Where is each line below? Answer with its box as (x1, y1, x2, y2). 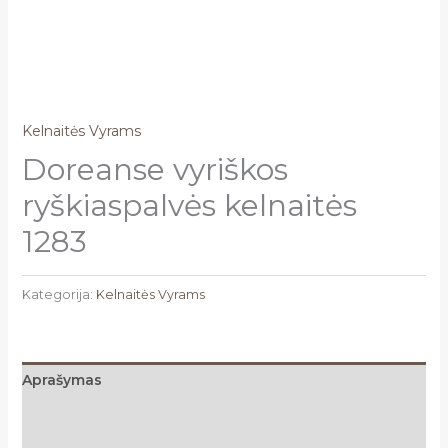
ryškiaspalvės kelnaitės (21, 187, 357, 225)
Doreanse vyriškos (21, 151, 288, 189)
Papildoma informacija (21, 407, 191, 426)
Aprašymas (21, 370, 102, 389)
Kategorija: (21, 286, 96, 302)
